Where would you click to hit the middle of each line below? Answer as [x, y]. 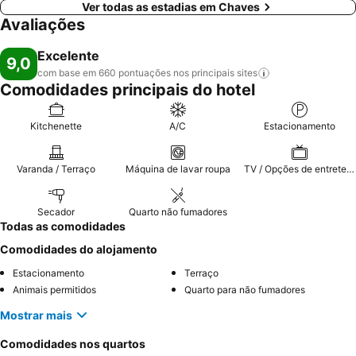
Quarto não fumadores [178, 212]
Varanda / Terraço [56, 169]
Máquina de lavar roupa [178, 169]
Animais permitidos [54, 290]
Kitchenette [56, 126]
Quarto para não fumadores [245, 290]
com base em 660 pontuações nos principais [136, 73]
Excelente [68, 56]
